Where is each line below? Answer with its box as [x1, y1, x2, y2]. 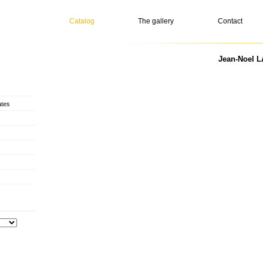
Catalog [69, 17, 95, 25]
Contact [218, 17, 242, 25]
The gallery [138, 17, 174, 25]
